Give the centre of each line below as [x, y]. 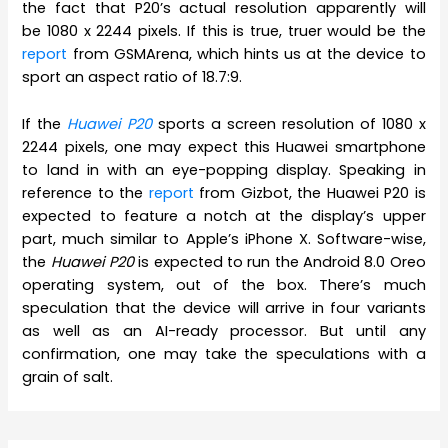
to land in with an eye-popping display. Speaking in [224, 169]
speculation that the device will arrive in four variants [224, 307]
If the [45, 123]
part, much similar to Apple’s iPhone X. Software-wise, [224, 238]
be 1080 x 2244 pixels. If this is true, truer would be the [224, 31]
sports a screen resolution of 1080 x [289, 123]
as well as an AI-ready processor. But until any [224, 330]
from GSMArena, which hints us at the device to [246, 54]
